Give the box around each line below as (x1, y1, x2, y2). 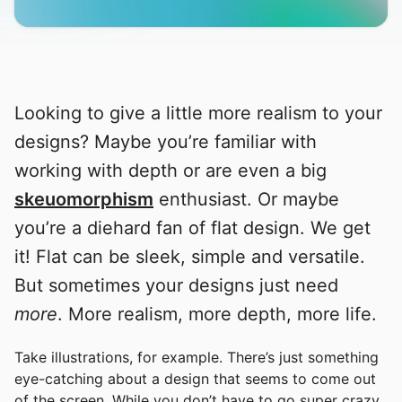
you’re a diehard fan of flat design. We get (14, 217, 371, 240)
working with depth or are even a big (14, 160, 327, 182)
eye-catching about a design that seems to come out (14, 370, 376, 389)
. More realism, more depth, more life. (57, 303, 377, 326)
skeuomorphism (14, 188, 153, 211)
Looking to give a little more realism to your (14, 102, 382, 125)
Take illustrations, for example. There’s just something (14, 348, 379, 367)
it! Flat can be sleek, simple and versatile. (14, 246, 365, 268)
